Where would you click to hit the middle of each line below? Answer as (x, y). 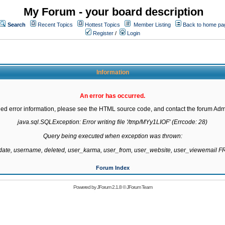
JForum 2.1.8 (109, 187)
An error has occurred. (113, 96)
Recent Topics (55, 25)
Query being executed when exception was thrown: (113, 136)
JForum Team (139, 187)
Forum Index (113, 168)
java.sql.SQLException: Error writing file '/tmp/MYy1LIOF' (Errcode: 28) (113, 122)
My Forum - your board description (114, 12)
